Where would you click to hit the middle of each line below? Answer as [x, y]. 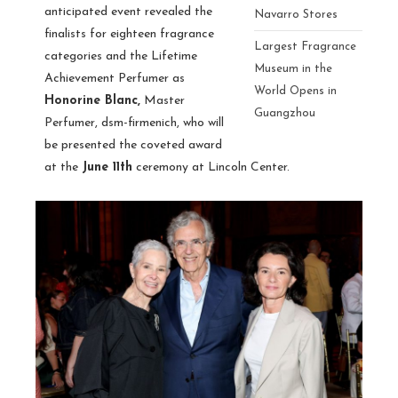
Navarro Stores [295, 14]
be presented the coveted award [133, 145]
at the [63, 167]
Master [163, 100]
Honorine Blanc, [92, 100]
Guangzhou [284, 113]
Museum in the [293, 68]
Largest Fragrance [305, 46]
